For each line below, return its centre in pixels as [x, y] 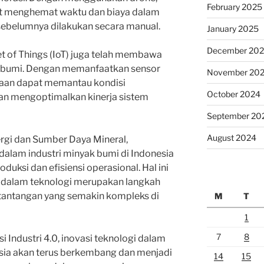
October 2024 [233, 94]
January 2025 [232, 28]
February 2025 [234, 6]
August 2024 [231, 137]
